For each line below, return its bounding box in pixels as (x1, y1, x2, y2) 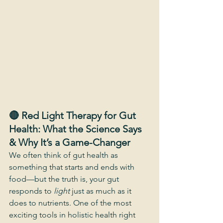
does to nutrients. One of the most (9, 198, 133, 208)
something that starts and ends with (9, 162, 136, 172)
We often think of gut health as (9, 150, 120, 160)
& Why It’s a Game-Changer (9, 136, 130, 148)
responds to (9, 186, 54, 196)
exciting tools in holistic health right (9, 210, 137, 220)
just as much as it (70, 186, 133, 196)
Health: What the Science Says (9, 123, 144, 135)
